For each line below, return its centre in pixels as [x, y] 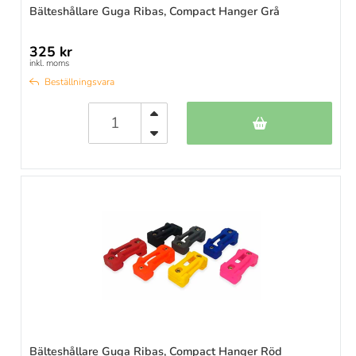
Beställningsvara [79, 82]
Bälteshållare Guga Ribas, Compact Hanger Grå [155, 12]
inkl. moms [49, 64]
